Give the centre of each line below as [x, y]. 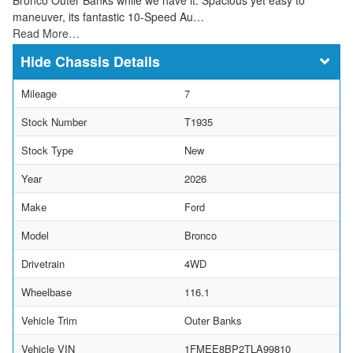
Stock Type [47, 150]
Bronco [201, 235]
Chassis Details [108, 61]
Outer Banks [213, 320]
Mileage [39, 93]
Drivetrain [43, 263]
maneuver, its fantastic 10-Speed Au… [108, 16]
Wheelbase [46, 292]
